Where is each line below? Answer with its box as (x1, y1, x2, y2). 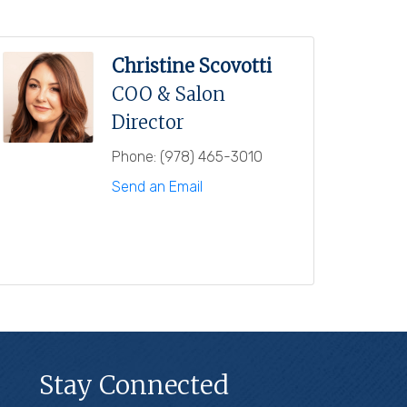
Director (112, 110, 184, 134)
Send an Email (112, 177, 203, 195)
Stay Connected (39, 368, 230, 402)
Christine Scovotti (112, 54, 272, 77)
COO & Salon (112, 82, 225, 105)
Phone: (112, 147, 156, 165)
